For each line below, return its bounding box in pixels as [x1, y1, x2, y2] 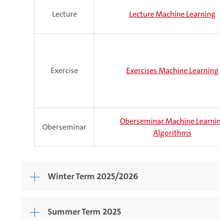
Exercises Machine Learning [126, 65, 219, 76]
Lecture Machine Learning [129, 9, 216, 20]
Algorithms [153, 128, 192, 138]
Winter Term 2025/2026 [48, 170, 138, 183]
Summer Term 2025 [48, 206, 121, 218]
